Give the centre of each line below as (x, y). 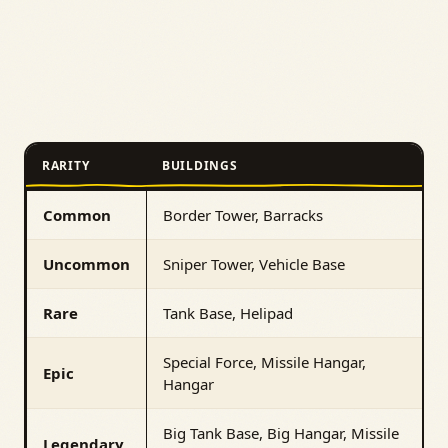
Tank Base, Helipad (228, 313)
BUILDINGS (200, 166)
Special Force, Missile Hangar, (264, 362)
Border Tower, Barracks (243, 215)
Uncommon (86, 264)
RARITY (66, 166)
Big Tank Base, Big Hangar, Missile (281, 433)
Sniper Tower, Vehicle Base (254, 264)
